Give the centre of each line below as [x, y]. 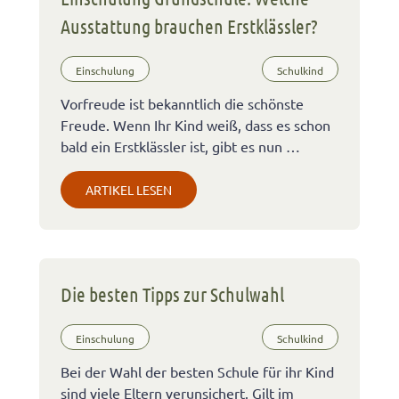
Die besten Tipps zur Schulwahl [172, 293]
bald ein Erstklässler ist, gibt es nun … [180, 146]
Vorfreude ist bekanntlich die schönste [182, 103]
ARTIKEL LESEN [129, 189]
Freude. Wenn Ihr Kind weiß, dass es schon [195, 124]
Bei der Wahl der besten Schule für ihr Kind [197, 371]
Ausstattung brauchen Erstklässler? [189, 25]
